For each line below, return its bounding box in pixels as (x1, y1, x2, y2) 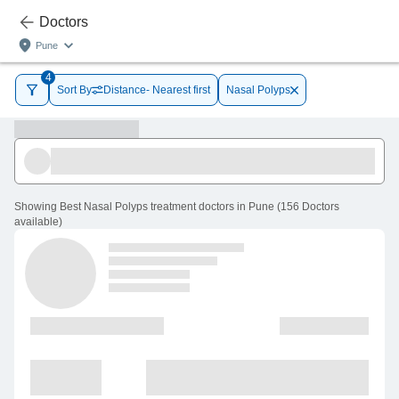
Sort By (57, 84, 92, 96)
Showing (14, 200, 57, 214)
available (14, 216, 59, 229)
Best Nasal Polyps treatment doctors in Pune (60, 200, 274, 214)
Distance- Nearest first (103, 84, 210, 96)
